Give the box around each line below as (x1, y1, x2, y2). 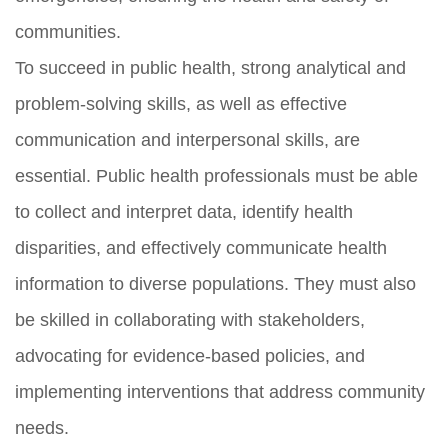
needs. (15, 417, 69, 438)
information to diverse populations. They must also (15, 273, 416, 294)
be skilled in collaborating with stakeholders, (15, 309, 365, 330)
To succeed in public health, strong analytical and (15, 57, 406, 78)
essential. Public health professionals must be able (15, 165, 418, 186)
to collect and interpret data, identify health (15, 201, 353, 222)
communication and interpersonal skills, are (15, 129, 360, 150)
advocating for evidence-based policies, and (15, 345, 365, 366)
